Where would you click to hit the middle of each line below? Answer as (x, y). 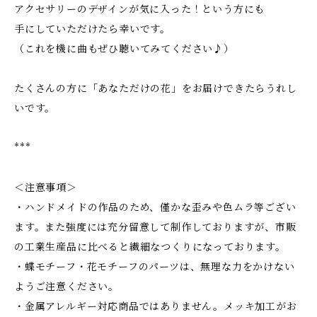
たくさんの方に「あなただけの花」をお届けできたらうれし (156, 88)
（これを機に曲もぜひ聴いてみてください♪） (124, 49)
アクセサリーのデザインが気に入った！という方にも (140, 9)
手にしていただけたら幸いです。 (92, 29)
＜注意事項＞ (46, 188)
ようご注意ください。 (67, 287)
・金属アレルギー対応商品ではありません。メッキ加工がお (156, 306)
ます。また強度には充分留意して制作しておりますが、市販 (155, 227)
